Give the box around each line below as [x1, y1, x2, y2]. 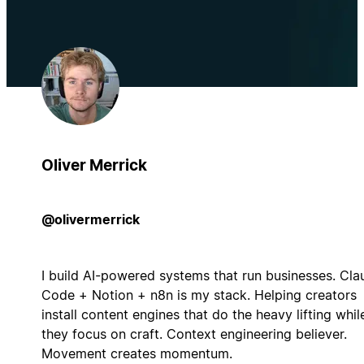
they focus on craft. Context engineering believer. [41, 325, 347, 342]
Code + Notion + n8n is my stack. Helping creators [41, 286, 357, 303]
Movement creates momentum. [41, 344, 232, 362]
